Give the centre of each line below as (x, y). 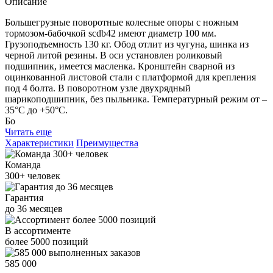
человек (43, 175)
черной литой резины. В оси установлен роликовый (114, 55)
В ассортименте (38, 230)
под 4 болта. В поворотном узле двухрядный (98, 88)
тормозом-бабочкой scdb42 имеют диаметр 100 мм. (111, 33)
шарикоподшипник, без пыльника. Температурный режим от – (136, 99)
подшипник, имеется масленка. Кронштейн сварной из (120, 66)
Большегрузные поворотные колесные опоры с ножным (122, 22)
